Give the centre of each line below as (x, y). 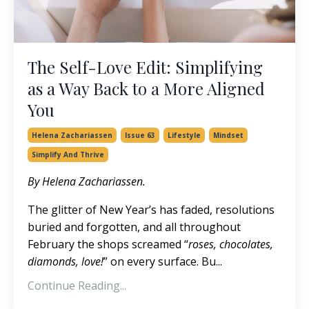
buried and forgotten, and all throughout (134, 227)
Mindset (228, 135)
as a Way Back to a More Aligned (146, 88)
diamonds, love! (66, 261)
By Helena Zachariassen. (87, 181)
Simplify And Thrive (68, 154)
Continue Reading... (77, 286)
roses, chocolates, (231, 244)
